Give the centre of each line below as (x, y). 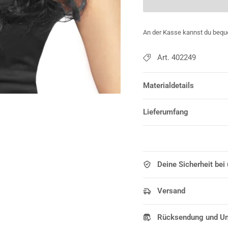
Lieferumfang (165, 112)
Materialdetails (168, 86)
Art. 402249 (176, 58)
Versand (171, 191)
